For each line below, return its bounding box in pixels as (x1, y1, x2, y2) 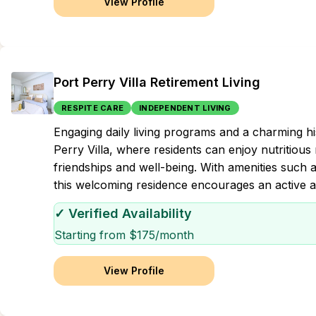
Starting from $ (54, 228, 137, 242)
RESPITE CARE (61, 103, 123, 113)
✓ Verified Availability (54, 206, 192, 221)
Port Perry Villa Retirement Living (54, 75, 260, 90)
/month (155, 228, 194, 242)
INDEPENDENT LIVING (139, 103, 231, 113)
